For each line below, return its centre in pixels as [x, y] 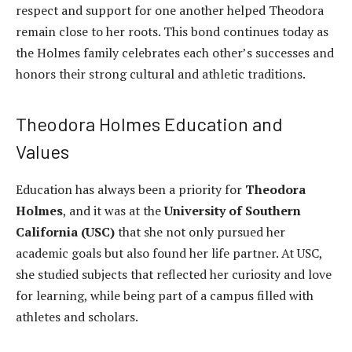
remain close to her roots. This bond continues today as [172, 31]
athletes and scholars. [77, 317]
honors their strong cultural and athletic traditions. [161, 73]
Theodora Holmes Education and [149, 124]
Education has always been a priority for [130, 190]
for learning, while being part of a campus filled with [165, 296]
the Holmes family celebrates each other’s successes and [175, 52]
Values [42, 152]
